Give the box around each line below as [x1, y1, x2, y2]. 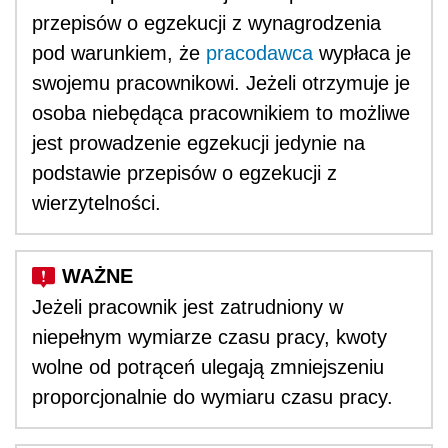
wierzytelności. [32, 191, 161, 214]
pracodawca [206, 41, 313, 64]
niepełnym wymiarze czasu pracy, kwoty [32, 325, 387, 348]
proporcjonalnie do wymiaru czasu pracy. [32, 385, 393, 408]
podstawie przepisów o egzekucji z [32, 161, 337, 184]
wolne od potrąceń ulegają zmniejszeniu [32, 355, 384, 378]
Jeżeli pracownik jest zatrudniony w [32, 295, 343, 318]
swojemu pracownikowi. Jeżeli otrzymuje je [32, 71, 410, 94]
